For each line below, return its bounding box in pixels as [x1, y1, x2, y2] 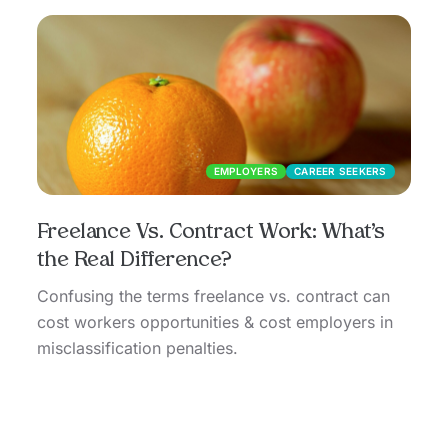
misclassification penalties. [37, 338, 239, 359]
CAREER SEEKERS [294, 165, 387, 178]
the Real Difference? [37, 251, 233, 272]
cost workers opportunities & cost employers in [37, 312, 394, 333]
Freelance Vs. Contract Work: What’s [37, 223, 386, 244]
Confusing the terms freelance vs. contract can [37, 286, 391, 307]
